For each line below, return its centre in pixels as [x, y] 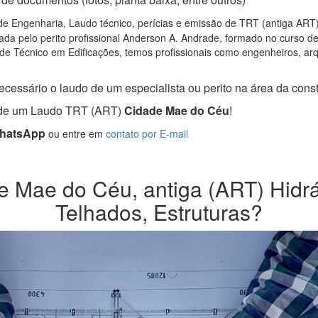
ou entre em [76, 134]
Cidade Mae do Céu [175, 111]
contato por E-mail [147, 134]
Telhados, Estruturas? [159, 212]
